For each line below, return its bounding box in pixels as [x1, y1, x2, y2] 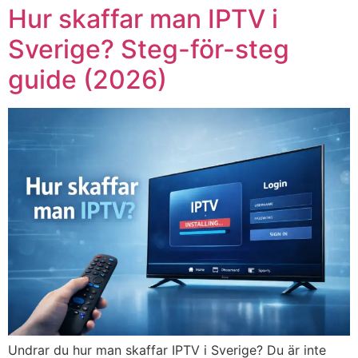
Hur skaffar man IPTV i [8, 2, 278, 34]
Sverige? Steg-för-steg [8, 33, 289, 65]
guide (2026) [8, 63, 167, 95]
